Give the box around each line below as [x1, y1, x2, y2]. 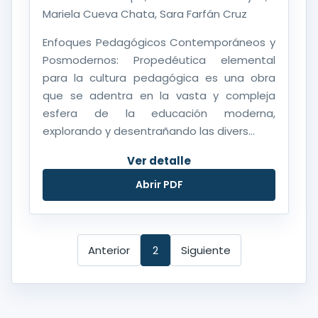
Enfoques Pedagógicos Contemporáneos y [43, 34, 275, 50]
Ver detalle [127, 153, 191, 168]
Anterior [87, 242, 130, 258]
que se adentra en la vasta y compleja [43, 87, 275, 103]
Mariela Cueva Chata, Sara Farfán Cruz [43, 6, 247, 21]
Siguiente [180, 242, 231, 258]
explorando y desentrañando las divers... [43, 123, 255, 138]
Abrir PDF [135, 177, 183, 192]
